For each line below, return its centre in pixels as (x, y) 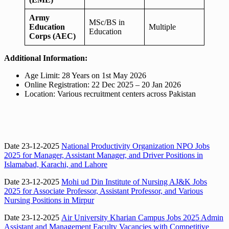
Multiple (162, 27)
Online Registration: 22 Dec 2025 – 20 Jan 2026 (103, 84)
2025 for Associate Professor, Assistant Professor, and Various (104, 191)
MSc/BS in (107, 22)
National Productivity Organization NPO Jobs (135, 146)
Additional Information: (46, 58)
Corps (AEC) (52, 36)
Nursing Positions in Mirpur (49, 200)
